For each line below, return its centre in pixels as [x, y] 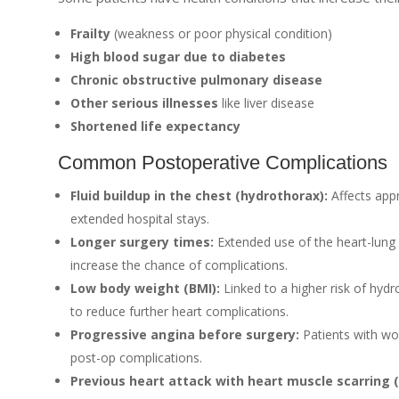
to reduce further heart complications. [179, 311]
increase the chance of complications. [179, 265]
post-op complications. [136, 357]
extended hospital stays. [139, 218]
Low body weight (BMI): [145, 288]
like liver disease [266, 102]
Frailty [90, 33]
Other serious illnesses [144, 102]
